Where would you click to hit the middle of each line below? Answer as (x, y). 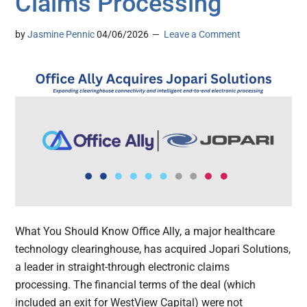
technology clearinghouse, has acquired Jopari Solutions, (153, 249)
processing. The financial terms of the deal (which (136, 285)
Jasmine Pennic (61, 34)
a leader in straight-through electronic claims (123, 267)
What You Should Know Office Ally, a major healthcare (145, 232)
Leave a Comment (202, 34)
